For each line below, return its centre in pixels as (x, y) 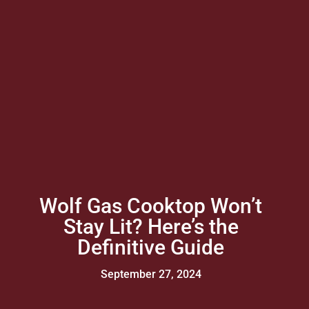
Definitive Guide (151, 248)
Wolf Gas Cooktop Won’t (151, 206)
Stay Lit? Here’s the (151, 227)
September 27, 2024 (151, 275)
